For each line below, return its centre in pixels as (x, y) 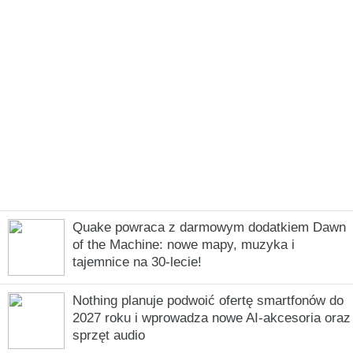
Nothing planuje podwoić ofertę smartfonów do (208, 300)
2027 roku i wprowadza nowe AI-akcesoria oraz (212, 318)
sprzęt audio (109, 335)
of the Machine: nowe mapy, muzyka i (184, 244)
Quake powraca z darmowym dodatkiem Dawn (209, 227)
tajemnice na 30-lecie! (137, 262)
